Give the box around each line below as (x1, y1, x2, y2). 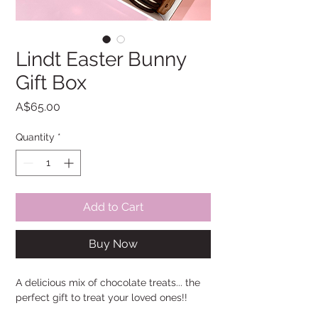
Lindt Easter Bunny (16, 48, 186, 72)
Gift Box (16, 71, 87, 95)
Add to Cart (83, 200, 143, 214)
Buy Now (89, 237, 138, 251)
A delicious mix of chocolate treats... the (16, 277, 200, 289)
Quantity (16, 131, 55, 143)
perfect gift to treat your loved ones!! (16, 292, 187, 304)
